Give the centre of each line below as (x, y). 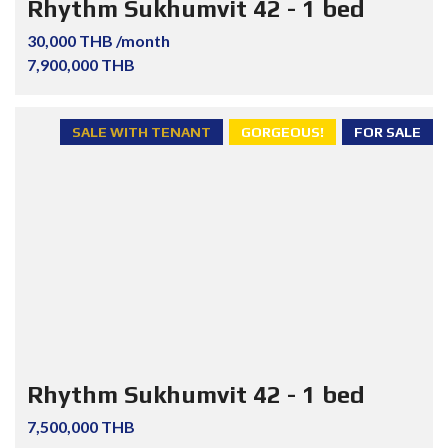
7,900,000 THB (81, 65)
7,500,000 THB (81, 426)
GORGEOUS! (282, 132)
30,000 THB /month (98, 41)
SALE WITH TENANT (141, 132)
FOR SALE (387, 132)
